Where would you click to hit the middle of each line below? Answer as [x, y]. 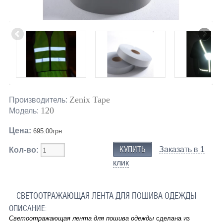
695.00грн [46, 131]
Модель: [24, 111]
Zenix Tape [89, 99]
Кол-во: [24, 150]
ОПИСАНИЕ [27, 208]
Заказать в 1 [182, 149]
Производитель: [38, 100]
